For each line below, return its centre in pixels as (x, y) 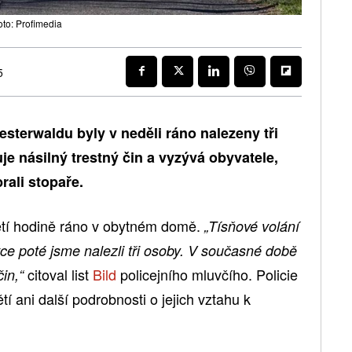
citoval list (58, 274)
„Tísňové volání (252, 225)
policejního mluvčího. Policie (207, 274)
